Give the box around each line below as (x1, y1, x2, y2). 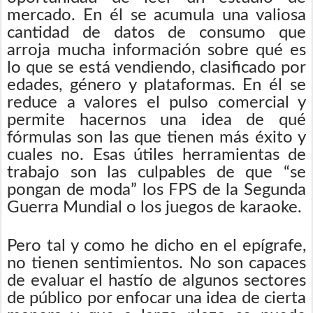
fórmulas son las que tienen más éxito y (7, 129, 306, 146)
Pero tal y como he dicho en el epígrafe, (7, 237, 306, 254)
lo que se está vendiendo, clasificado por (7, 59, 306, 76)
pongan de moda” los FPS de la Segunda (7, 181, 306, 198)
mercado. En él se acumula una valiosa (7, 6, 306, 24)
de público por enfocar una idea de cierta (7, 289, 306, 307)
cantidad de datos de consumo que (7, 24, 306, 41)
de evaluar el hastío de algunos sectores (7, 272, 306, 289)
